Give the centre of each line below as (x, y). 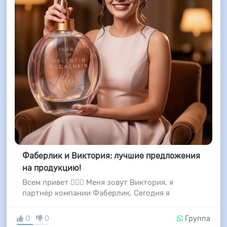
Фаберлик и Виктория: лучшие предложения (111, 156)
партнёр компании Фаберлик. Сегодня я (96, 193)
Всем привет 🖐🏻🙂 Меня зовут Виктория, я (98, 183)
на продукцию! (51, 168)
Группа (197, 219)
